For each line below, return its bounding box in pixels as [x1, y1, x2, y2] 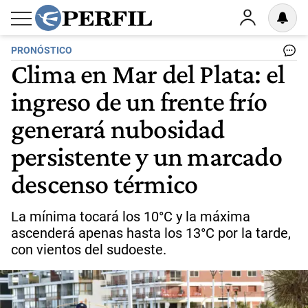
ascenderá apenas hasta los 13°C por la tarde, [11, 225, 291, 241]
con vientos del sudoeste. [11, 241, 166, 258]
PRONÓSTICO [11, 45, 72, 56]
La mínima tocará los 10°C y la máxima [11, 208, 250, 225]
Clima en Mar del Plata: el [11, 58, 285, 89]
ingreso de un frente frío [11, 85, 267, 117]
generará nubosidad [11, 113, 225, 144]
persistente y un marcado [11, 140, 282, 172]
